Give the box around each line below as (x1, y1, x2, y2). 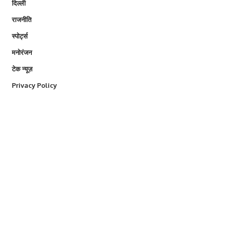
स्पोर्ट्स (11, 32, 28, 41)
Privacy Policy (11, 81, 57, 90)
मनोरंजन (11, 48, 32, 57)
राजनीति (11, 15, 31, 24)
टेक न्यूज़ (11, 65, 32, 73)
